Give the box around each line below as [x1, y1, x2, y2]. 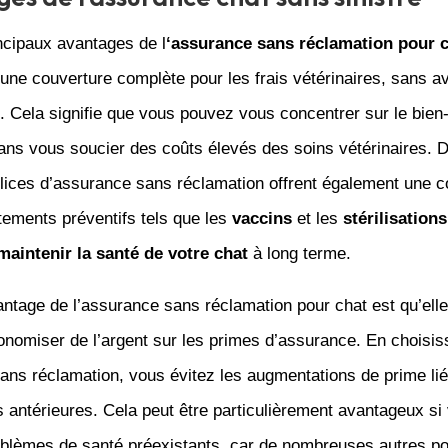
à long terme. [247, 243, 351, 263]
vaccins [231, 208, 292, 228]
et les [291, 208, 343, 228]
